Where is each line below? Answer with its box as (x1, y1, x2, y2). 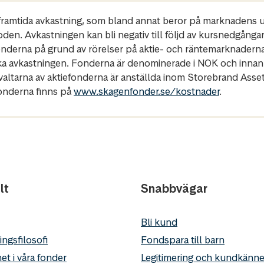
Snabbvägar (141, 180, 207, 196)
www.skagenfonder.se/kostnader (74, 84, 219, 98)
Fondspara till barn (141, 233, 225, 246)
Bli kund (141, 215, 177, 229)
